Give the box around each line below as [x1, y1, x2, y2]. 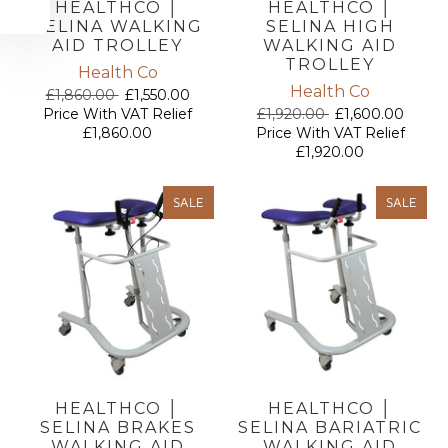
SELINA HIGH [265, 16, 395, 36]
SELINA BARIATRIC [238, 417, 423, 437]
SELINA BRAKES [39, 417, 196, 437]
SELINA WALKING [32, 16, 203, 36]
